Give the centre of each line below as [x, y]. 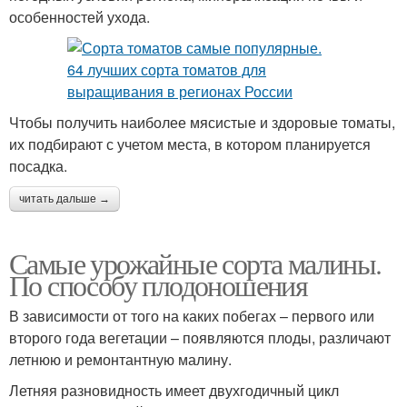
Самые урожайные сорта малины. [195, 263]
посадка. [38, 166]
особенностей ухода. [79, 17]
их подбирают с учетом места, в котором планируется [190, 144]
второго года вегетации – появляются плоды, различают [200, 338]
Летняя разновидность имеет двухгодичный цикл [174, 391]
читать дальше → [65, 199]
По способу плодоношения [159, 285]
